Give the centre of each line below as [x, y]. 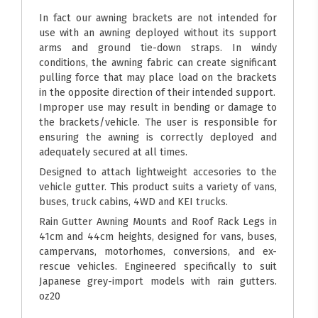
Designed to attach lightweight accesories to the [158, 171]
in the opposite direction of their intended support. [157, 92]
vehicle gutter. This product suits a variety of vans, [158, 186]
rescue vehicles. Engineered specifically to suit [158, 266]
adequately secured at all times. [113, 152]
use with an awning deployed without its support [158, 32]
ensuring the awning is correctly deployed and [158, 137]
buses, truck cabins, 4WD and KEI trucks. [133, 201]
